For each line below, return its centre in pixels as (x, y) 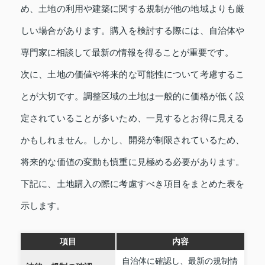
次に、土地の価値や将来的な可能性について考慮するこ (132, 75)
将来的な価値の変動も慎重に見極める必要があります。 (132, 162)
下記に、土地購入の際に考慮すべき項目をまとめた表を (132, 184)
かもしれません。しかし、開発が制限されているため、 (132, 140)
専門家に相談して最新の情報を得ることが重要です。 (127, 53)
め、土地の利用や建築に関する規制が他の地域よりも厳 (132, 9)
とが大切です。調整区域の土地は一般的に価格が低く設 (132, 97)
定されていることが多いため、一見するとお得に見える (132, 119)
